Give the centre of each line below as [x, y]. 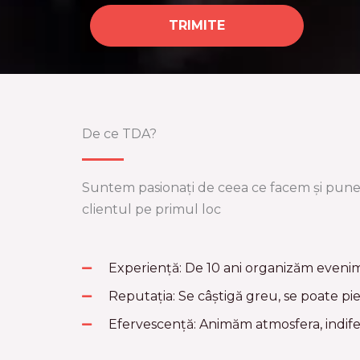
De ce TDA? [119, 134]
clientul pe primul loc [151, 210]
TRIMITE [197, 26]
